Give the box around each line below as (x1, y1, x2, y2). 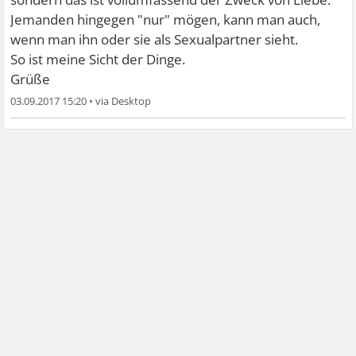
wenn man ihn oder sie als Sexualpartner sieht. (10, 30, 299, 48)
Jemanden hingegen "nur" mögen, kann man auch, (10, 10, 321, 29)
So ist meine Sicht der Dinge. (10, 50, 186, 68)
